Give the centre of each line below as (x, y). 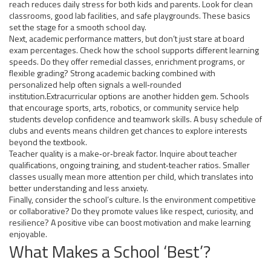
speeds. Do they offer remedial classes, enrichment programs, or (127, 61)
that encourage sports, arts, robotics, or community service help (124, 107)
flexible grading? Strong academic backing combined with (112, 73)
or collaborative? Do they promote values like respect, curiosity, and (131, 211)
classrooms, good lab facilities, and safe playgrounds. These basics (130, 15)
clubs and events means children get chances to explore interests (128, 130)
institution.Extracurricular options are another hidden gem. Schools (129, 96)
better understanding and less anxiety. (79, 188)
